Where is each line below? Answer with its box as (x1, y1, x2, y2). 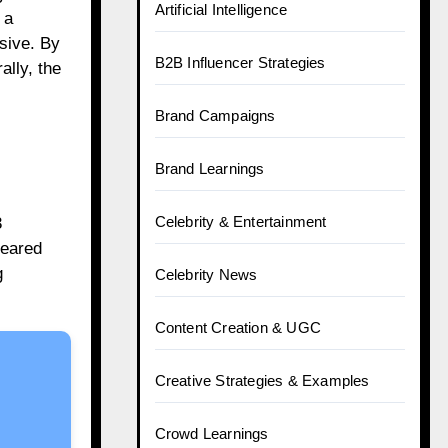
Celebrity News (154, 266, 258, 283)
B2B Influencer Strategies (154, 54, 326, 71)
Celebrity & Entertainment (154, 213, 327, 230)
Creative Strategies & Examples (154, 372, 370, 389)
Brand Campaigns (154, 107, 276, 124)
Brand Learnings (154, 160, 265, 177)
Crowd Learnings (154, 425, 269, 442)
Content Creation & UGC (154, 319, 321, 336)
